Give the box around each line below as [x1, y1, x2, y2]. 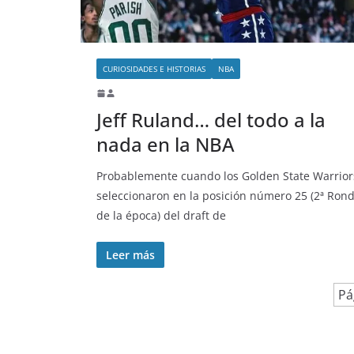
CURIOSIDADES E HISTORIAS [103, 62, 205, 74]
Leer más [106, 247, 155, 262]
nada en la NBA [96, 130, 235, 157]
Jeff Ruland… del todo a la [96, 106, 326, 133]
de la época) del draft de [96, 207, 226, 223]
